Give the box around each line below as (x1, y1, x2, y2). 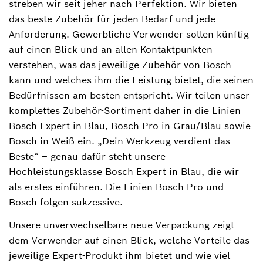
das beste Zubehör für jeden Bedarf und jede (9, 12, 215, 25)
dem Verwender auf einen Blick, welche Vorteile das (9, 234, 249, 247)
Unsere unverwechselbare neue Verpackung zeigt (9, 218, 234, 231)
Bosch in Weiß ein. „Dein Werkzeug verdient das (9, 134, 230, 147)
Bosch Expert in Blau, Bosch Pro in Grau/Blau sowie (9, 119, 251, 132)
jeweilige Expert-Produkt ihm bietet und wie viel (9, 249, 230, 262)
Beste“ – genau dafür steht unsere (9, 150, 166, 163)
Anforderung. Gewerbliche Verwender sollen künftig (9, 28, 249, 41)
